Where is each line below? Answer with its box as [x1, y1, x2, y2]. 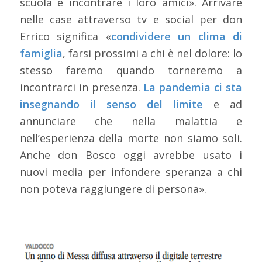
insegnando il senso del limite [19, 97, 204, 112]
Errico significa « [19, 29, 111, 44]
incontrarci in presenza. [19, 80, 140, 95]
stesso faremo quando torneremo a [19, 63, 243, 78]
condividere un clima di [111, 29, 243, 44]
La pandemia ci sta [140, 80, 243, 95]
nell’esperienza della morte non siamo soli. [19, 131, 243, 146]
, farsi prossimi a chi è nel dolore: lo [62, 46, 243, 61]
